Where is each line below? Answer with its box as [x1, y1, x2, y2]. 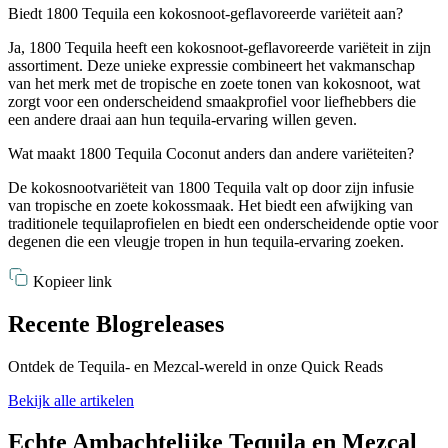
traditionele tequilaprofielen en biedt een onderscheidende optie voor [8, 214, 438, 232]
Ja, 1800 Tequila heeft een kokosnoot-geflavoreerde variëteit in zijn [8, 38, 431, 56]
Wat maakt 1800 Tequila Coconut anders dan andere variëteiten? [8, 144, 414, 162]
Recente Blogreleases [8, 310, 224, 337]
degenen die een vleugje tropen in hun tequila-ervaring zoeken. [8, 232, 404, 250]
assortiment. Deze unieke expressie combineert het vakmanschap [8, 56, 415, 74]
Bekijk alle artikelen [8, 391, 134, 409]
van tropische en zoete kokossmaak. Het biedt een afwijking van [8, 196, 413, 214]
